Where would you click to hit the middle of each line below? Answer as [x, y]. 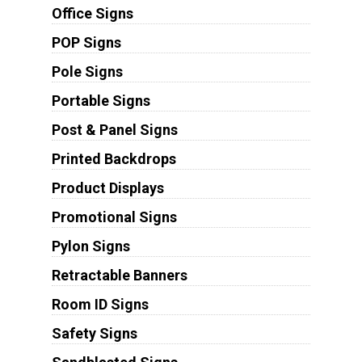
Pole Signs [87, 72]
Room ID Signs [100, 305]
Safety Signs [94, 334]
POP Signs [86, 43]
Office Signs [92, 14]
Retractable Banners [119, 276]
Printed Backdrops [114, 159]
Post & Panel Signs [114, 130]
